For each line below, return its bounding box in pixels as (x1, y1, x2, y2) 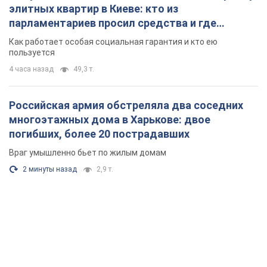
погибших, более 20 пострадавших (9, 10, 190, 23)
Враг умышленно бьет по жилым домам (9, 30, 166, 40)
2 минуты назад (23, 47, 77, 56)
